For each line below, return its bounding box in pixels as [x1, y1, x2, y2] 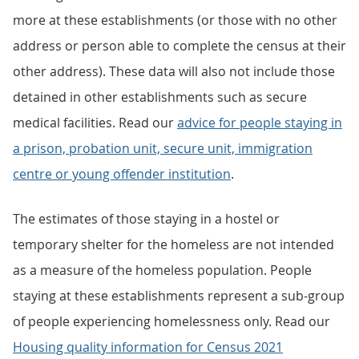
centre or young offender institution [13, 165, 231, 183]
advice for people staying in [177, 114, 342, 131]
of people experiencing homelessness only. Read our [13, 313, 330, 330]
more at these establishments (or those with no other [13, 11, 337, 29]
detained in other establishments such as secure [13, 88, 307, 106]
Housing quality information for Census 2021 [13, 338, 283, 356]
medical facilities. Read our [13, 114, 177, 131]
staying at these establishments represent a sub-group [13, 287, 345, 305]
